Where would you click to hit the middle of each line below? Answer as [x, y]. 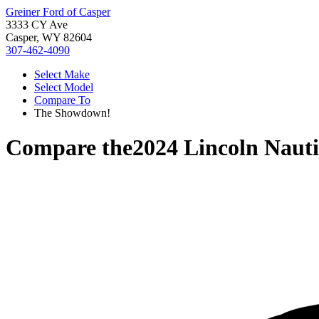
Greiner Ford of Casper [58, 12]
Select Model [64, 87]
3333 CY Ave [37, 25]
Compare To [62, 100]
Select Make [62, 74]
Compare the [69, 148]
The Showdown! [72, 113]
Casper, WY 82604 [49, 37]
